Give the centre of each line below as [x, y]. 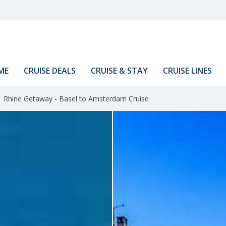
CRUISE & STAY [119, 71]
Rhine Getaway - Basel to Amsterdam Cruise [75, 99]
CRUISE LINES [187, 71]
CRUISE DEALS [49, 71]
